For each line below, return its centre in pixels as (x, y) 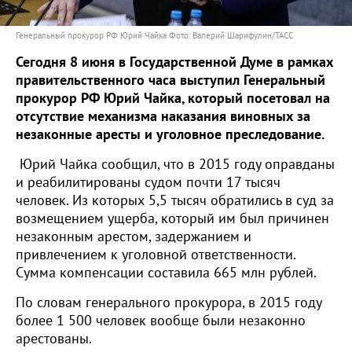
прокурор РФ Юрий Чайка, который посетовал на (173, 99)
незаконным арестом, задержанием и (134, 237)
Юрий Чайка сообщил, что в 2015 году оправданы (177, 165)
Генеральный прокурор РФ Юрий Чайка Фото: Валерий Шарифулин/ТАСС (154, 36)
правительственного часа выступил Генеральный (170, 81)
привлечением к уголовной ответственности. (156, 255)
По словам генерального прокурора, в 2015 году (169, 303)
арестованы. (54, 339)
